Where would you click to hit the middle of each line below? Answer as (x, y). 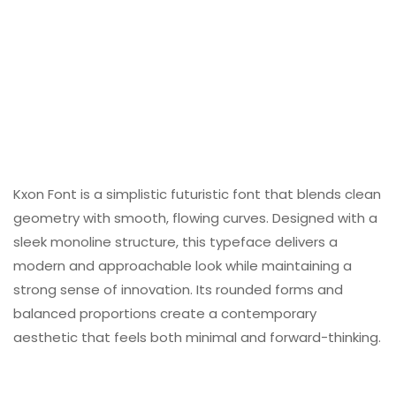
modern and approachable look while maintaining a (183, 266)
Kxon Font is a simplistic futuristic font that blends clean (197, 194)
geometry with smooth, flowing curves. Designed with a (195, 218)
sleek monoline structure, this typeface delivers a (175, 242)
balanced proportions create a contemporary (165, 314)
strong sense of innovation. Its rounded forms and (178, 290)
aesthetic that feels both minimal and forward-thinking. (197, 338)
